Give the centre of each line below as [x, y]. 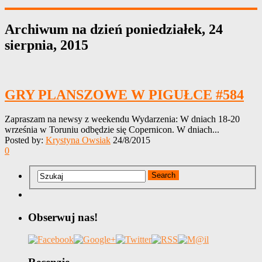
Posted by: [25, 140]
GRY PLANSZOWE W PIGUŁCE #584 [124, 94]
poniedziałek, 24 [174, 29]
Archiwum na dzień [65, 29]
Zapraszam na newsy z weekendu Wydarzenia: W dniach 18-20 [122, 119]
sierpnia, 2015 [46, 45]
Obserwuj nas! [63, 217]
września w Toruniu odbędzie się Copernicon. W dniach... [112, 130]
